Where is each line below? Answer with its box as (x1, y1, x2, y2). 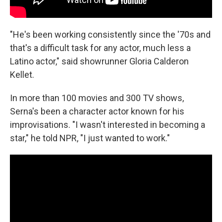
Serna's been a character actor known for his (10, 106, 184, 116)
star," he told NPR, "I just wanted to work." (10, 132, 170, 143)
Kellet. (10, 69, 34, 80)
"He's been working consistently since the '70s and (10, 29, 211, 40)
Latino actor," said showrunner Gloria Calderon (10, 55, 189, 66)
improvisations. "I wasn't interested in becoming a (10, 119, 205, 130)
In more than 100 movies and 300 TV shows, (10, 92, 184, 103)
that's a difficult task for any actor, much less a (10, 42, 191, 53)
